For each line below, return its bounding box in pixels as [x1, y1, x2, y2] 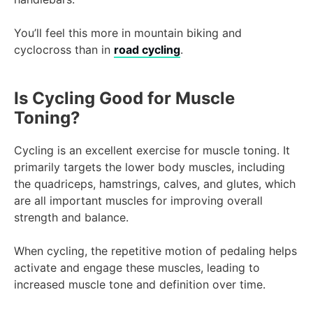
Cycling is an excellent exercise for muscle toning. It [14, 143, 290, 158]
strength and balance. [14, 210, 129, 225]
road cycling [114, 43, 180, 57]
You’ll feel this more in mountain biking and [14, 26, 242, 41]
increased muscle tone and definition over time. [14, 277, 265, 292]
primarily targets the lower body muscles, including [14, 160, 285, 175]
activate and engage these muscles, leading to [14, 261, 260, 275]
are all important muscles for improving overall [14, 194, 263, 208]
